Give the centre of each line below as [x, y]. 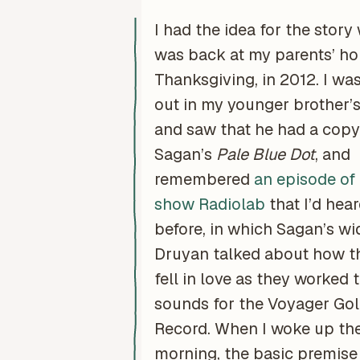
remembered [204, 179]
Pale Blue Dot [265, 154]
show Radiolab [209, 204]
